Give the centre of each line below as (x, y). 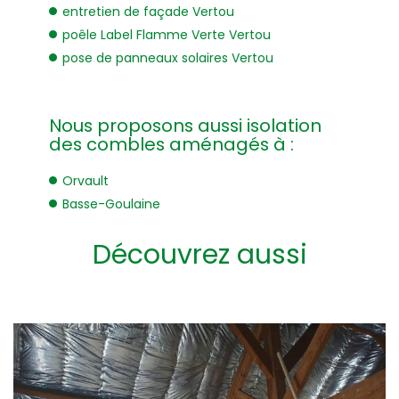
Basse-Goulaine (111, 204)
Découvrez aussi (199, 255)
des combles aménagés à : (171, 145)
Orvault (85, 181)
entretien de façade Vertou (148, 12)
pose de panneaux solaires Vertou (168, 58)
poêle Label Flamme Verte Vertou (167, 35)
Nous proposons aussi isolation (185, 126)
